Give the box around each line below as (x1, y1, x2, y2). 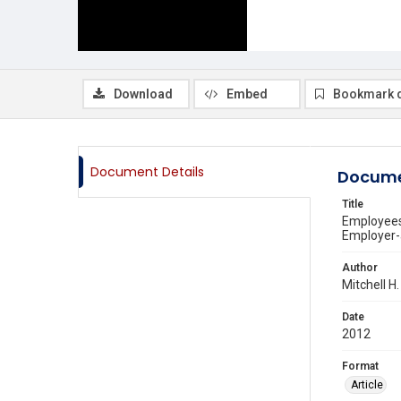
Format (342, 360, 379, 372)
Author (342, 261, 378, 274)
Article (351, 379, 383, 391)
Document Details (90, 163, 204, 181)
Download (114, 87, 173, 101)
